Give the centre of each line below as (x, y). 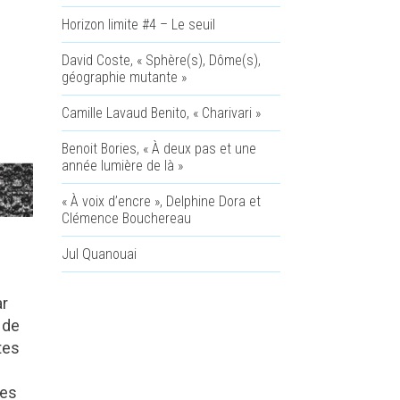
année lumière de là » (122, 166)
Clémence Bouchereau (126, 218)
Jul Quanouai (99, 254)
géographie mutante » (124, 77)
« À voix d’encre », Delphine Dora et (161, 201)
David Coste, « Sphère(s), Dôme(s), (161, 60)
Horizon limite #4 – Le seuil (138, 25)
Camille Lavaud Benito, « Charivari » (161, 113)
